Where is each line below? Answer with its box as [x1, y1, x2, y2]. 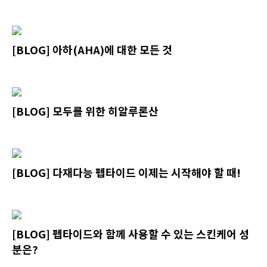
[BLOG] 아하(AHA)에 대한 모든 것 [12, 41, 172, 57]
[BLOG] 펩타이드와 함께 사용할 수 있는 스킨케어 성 [12, 225, 249, 241]
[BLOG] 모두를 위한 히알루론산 [12, 103, 159, 119]
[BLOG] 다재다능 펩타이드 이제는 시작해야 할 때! [12, 164, 241, 180]
